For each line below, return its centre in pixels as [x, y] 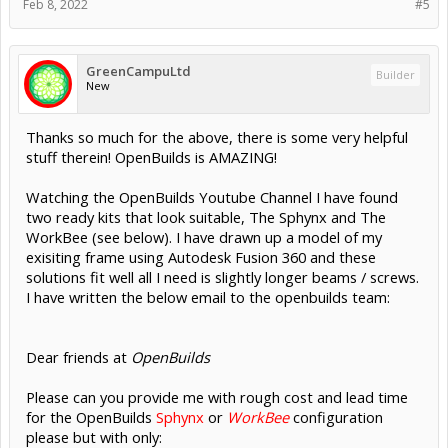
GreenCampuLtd [138, 71]
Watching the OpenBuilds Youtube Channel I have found [212, 197]
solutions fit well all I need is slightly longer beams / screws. [222, 277]
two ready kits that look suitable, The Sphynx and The [206, 217]
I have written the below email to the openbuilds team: [208, 297]
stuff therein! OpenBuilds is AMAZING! [151, 157]
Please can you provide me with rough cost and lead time [217, 397]
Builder [395, 75]
